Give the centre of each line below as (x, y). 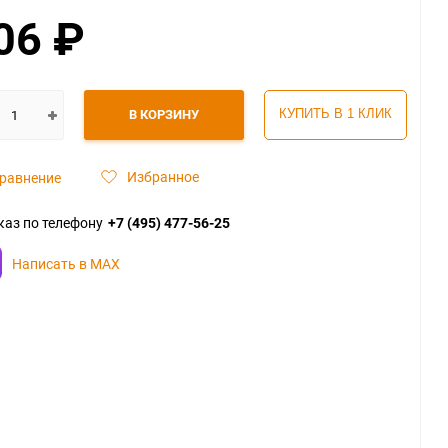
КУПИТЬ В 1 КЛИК (335, 113)
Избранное (163, 176)
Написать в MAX (66, 263)
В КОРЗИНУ (164, 114)
